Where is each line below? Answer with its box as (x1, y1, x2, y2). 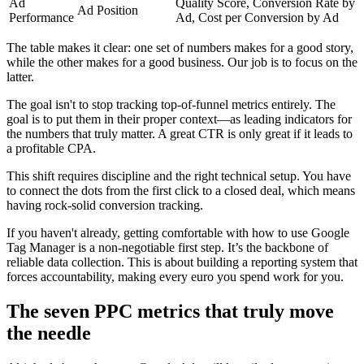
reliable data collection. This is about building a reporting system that (6, 255, 357, 270)
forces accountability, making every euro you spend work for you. (6, 270, 344, 284)
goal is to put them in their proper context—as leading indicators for (6, 112, 352, 127)
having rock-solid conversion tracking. (6, 198, 203, 213)
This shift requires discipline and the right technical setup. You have (6, 169, 351, 184)
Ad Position (77, 3, 138, 18)
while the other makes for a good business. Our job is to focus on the (6, 55, 357, 70)
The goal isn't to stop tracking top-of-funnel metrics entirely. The (6, 97, 336, 112)
